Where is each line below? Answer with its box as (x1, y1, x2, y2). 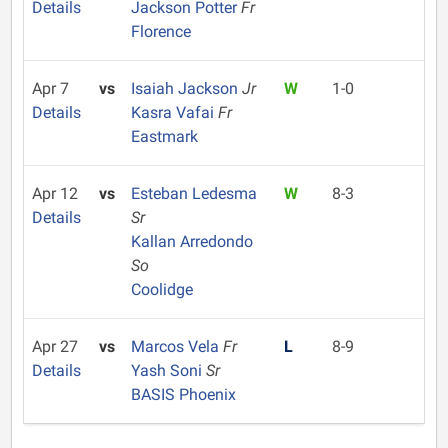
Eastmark (130, 127, 198, 146)
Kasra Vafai (130, 103, 218, 122)
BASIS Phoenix (130, 385, 236, 404)
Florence (130, 22, 191, 41)
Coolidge (130, 280, 193, 299)
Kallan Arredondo (130, 232, 253, 251)
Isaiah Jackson (130, 79, 242, 98)
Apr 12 (32, 184, 78, 203)
